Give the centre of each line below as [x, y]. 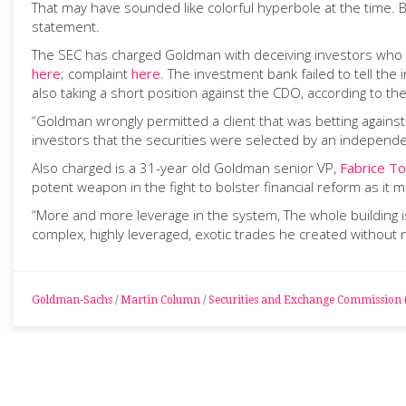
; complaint [96, 73]
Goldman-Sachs [72, 300]
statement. [66, 26]
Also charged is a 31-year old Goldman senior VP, [186, 168]
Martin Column [160, 300]
